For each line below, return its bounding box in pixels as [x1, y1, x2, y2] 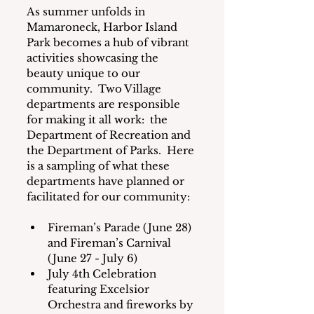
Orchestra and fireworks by [48, 298, 196, 312]
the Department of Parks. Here [27, 144, 197, 158]
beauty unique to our [27, 67, 143, 81]
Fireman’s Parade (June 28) [48, 221, 194, 235]
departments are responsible [27, 97, 183, 111]
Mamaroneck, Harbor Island [27, 20, 180, 34]
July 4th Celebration [48, 267, 159, 281]
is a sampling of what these [27, 159, 172, 173]
